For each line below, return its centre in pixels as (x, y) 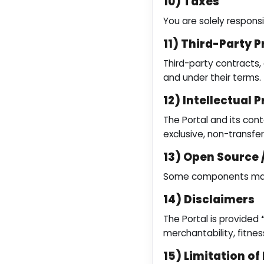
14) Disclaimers (209, 199)
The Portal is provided (212, 219)
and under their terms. (212, 77)
